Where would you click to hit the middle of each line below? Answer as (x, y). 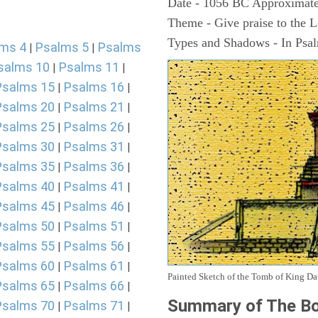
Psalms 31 (94, 147)
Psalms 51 (94, 226)
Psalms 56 (94, 246)
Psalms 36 (94, 166)
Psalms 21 (94, 107)
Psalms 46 (94, 206)
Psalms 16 (94, 87)
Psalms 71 (94, 306)
